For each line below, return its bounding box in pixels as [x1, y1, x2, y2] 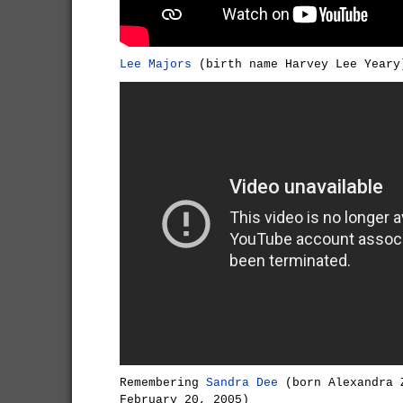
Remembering [120, 375, 206, 390]
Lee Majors [120, 57, 192, 71]
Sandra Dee [206, 375, 278, 390]
